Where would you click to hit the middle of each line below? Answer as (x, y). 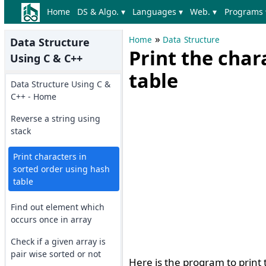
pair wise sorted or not (56, 254)
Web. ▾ (204, 12)
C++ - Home (33, 96)
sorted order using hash (61, 169)
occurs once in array (51, 219)
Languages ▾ (158, 12)
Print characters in (50, 156)
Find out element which (57, 207)
